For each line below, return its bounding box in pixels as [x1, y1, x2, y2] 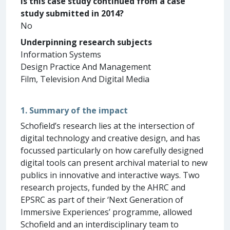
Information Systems [21, 48, 101, 60]
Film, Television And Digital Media [21, 73, 149, 85]
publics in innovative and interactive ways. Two [21, 169, 200, 181]
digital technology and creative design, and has [21, 132, 200, 144]
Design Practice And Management [21, 61, 151, 72]
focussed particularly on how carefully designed [21, 144, 203, 156]
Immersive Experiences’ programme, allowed [21, 206, 192, 218]
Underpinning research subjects [21, 36, 152, 48]
